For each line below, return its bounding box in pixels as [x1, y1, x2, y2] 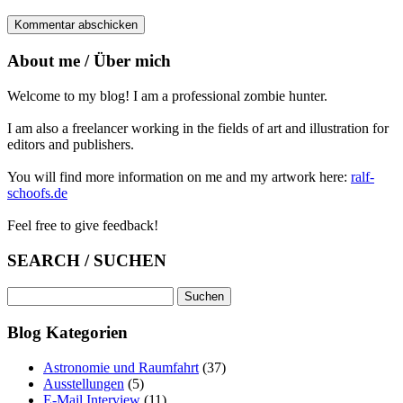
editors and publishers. [7, 136, 134, 152]
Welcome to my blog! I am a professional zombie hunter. [7, 87, 327, 103]
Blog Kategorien [7, 323, 128, 343]
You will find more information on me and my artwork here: [7, 168, 351, 184]
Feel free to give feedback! [7, 217, 158, 233]
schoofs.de [7, 184, 67, 201]
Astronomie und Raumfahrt [43, 359, 199, 375]
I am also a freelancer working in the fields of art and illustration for [7, 120, 389, 136]
